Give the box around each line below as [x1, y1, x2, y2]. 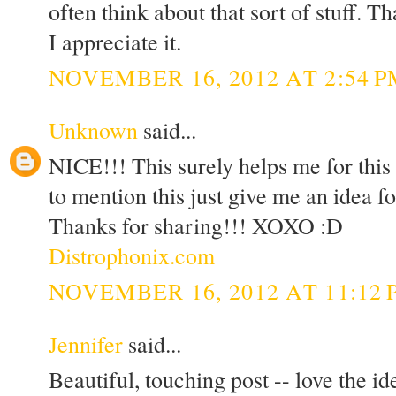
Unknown [49, 114, 138, 145]
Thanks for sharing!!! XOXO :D [49, 210, 343, 241]
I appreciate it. [49, 27, 181, 57]
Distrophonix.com [49, 240, 215, 271]
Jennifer [49, 328, 123, 359]
